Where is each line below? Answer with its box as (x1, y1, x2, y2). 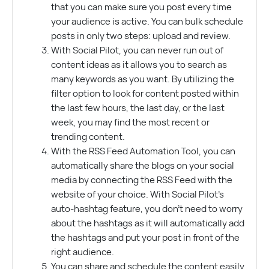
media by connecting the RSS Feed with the (50, 176, 232, 185)
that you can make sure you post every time (50, 3, 232, 12)
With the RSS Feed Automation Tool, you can (50, 147, 235, 156)
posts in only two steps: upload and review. (50, 32, 231, 41)
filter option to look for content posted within (50, 89, 239, 98)
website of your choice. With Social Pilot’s (50, 190, 224, 199)
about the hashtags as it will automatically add (50, 219, 244, 228)
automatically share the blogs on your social (50, 162, 234, 171)
